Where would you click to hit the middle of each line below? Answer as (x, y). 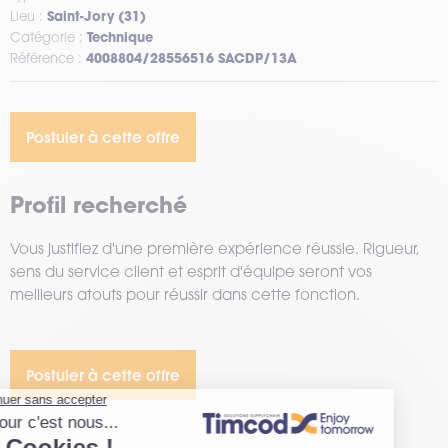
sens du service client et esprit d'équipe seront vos (191, 270)
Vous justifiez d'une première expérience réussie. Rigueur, (215, 247)
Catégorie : (48, 37)
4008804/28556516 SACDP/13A (191, 58)
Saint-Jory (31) (96, 16)
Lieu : (28, 16)
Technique (120, 37)
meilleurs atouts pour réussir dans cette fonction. (185, 293)
